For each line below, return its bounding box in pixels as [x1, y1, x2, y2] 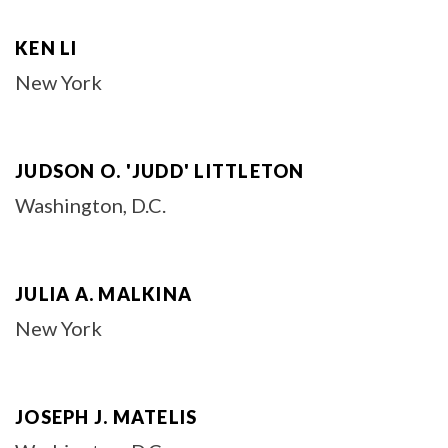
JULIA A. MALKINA [15, 283, 192, 305]
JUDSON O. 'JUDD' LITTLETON [15, 160, 305, 182]
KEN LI [15, 37, 78, 59]
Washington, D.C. [15, 193, 166, 217]
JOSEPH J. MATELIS [15, 406, 198, 428]
